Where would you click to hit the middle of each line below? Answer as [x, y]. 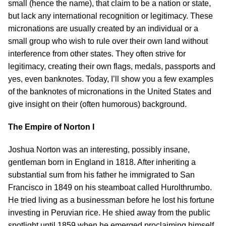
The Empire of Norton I [51, 127]
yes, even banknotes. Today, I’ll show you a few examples [111, 79]
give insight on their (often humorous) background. [97, 104]
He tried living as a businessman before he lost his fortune [111, 200]
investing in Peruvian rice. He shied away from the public [109, 213]
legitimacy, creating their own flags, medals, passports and [112, 66]
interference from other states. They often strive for [97, 54]
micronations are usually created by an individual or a [103, 29]
